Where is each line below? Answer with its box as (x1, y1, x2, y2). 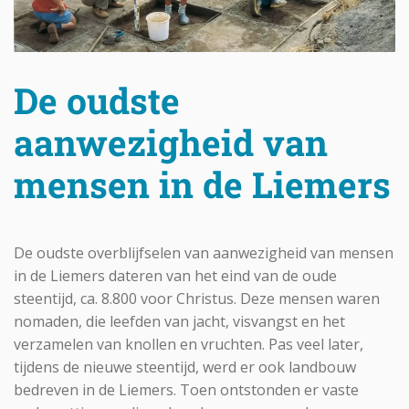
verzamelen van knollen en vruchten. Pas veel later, (14, 334, 363, 355)
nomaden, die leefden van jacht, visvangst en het (14, 311, 345, 332)
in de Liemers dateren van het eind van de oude (14, 266, 337, 287)
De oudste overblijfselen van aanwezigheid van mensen (14, 243, 393, 264)
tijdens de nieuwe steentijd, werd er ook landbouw (14, 357, 356, 378)
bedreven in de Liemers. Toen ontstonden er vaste (14, 380, 359, 401)
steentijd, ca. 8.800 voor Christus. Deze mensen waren (14, 288, 380, 309)
